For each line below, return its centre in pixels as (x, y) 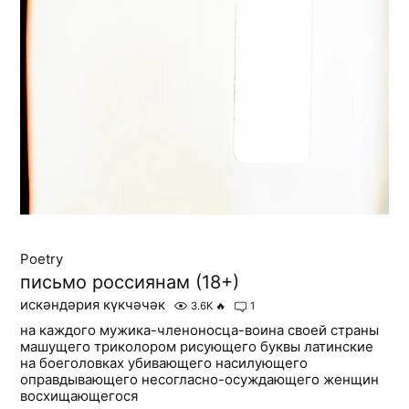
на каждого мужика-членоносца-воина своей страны (200, 330)
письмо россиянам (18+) (130, 283)
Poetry (42, 259)
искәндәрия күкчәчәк (93, 305)
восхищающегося (79, 396)
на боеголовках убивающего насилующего (164, 363)
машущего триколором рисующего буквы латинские (197, 347)
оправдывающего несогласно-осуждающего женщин (200, 380)
